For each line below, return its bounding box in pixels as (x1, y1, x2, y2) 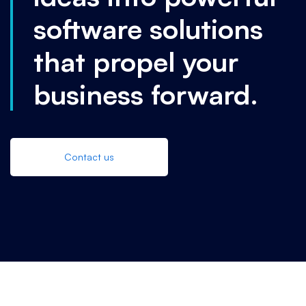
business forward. (33, 77, 258, 112)
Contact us (64, 151, 114, 163)
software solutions (33, 12, 263, 46)
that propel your (33, 44, 238, 79)
